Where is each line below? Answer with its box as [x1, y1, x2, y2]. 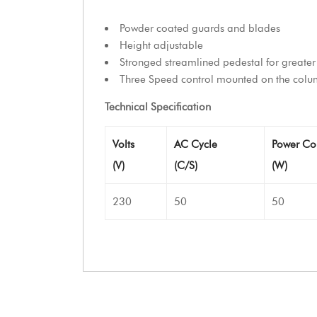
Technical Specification [105, 100, 211, 113]
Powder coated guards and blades [120, 22, 280, 35]
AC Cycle [174, 138, 217, 151]
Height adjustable [120, 39, 203, 52]
